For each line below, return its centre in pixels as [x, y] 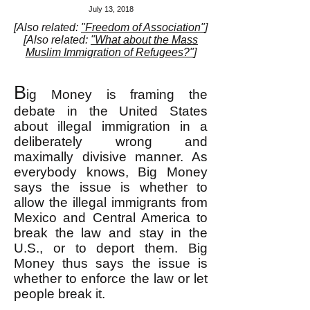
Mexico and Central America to [111, 218]
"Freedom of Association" [143, 27]
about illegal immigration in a [111, 126]
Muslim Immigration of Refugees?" [109, 52]
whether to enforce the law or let [111, 279]
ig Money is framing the [117, 94]
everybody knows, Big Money [111, 172]
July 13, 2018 [111, 9]
